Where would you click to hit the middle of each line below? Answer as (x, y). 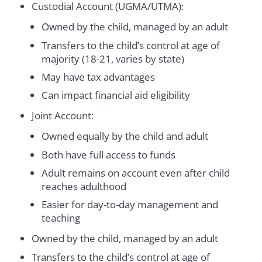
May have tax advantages (98, 77)
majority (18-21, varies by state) (113, 58)
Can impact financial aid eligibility (116, 95)
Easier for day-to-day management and (130, 205)
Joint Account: (63, 116)
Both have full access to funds (108, 154)
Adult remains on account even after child (135, 173)
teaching (61, 218)
